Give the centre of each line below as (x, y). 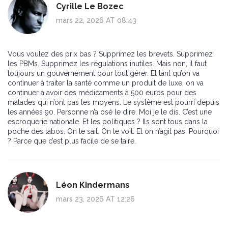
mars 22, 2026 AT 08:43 (96, 21)
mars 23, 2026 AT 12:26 (95, 199)
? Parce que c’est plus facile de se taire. (72, 141)
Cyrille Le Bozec (90, 7)
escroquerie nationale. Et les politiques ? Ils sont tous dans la (108, 122)
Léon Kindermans (93, 185)
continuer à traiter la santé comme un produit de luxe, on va (106, 83)
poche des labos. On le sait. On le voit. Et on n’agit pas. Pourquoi (113, 132)
